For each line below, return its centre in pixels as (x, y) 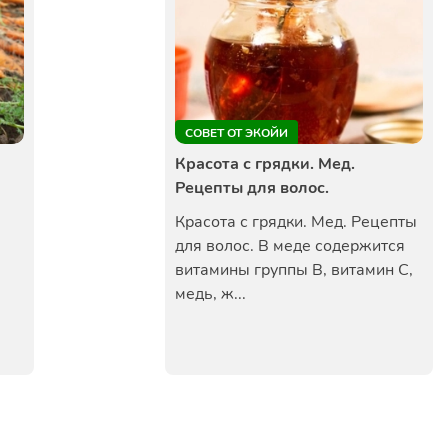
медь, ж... (210, 294)
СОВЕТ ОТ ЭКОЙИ (236, 133)
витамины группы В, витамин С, (294, 270)
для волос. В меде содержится (290, 246)
